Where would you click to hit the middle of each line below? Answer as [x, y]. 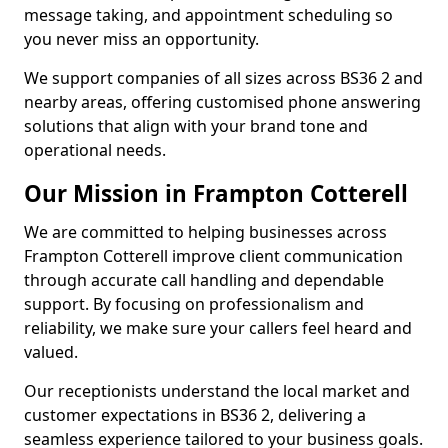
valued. [51, 352]
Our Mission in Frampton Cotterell [216, 193]
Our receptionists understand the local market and [217, 391]
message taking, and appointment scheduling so [208, 15]
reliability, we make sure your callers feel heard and [218, 328]
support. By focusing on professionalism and [194, 304]
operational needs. [95, 150]
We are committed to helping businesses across [205, 232]
